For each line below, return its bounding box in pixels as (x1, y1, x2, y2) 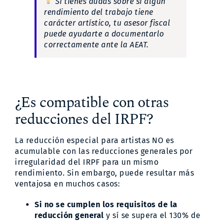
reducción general (35, 210, 106, 220)
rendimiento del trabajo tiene (44, 7, 153, 17)
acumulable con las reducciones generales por (15, 146, 192, 156)
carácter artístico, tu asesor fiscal (44, 18, 170, 28)
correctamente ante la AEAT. (44, 39, 149, 49)
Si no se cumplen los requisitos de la (35, 199, 178, 209)
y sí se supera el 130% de (106, 210, 201, 220)
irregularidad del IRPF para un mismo (15, 157, 158, 167)
